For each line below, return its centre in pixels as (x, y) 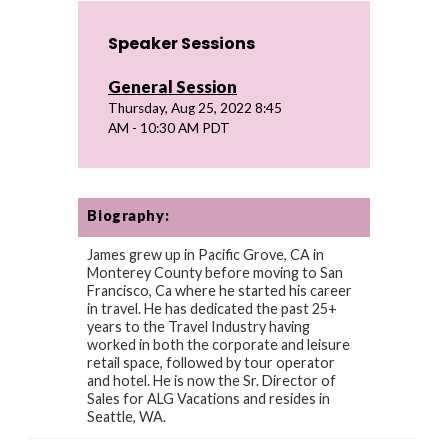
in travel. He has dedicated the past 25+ (212, 308)
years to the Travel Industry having (199, 326)
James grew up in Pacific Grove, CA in (206, 254)
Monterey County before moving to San (215, 272)
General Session (172, 86)
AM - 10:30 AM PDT (169, 128)
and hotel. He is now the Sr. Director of (212, 380)
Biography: (128, 215)
